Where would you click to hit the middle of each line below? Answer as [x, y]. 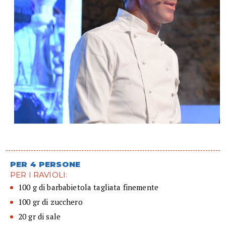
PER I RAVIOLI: [39, 175]
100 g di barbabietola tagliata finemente [88, 187]
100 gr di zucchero [50, 202]
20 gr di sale [39, 216]
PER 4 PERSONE [45, 164]
